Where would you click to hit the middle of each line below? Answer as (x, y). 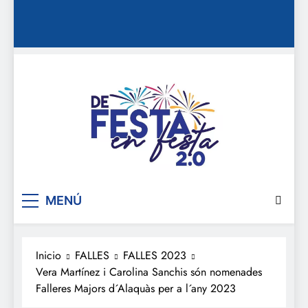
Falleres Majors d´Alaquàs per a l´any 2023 (136, 288)
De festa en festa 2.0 (187, 189)
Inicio (48, 255)
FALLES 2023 (155, 255)
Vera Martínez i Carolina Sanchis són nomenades (149, 272)
